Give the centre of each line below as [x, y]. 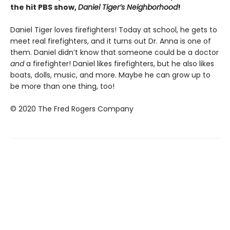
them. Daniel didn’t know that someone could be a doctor [114, 52]
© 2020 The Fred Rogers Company [72, 109]
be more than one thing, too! [62, 86]
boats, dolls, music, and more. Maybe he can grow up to [110, 75]
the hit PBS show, [44, 7]
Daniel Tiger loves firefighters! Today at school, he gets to [114, 30]
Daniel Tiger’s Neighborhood [128, 7]
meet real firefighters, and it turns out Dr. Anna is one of [111, 41]
